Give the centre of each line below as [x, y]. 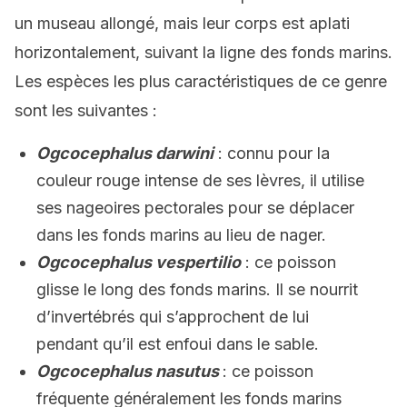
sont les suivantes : [86, 110]
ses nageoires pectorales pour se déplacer [195, 208]
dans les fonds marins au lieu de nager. [181, 235]
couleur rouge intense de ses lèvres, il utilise [200, 180]
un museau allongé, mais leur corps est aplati [182, 23]
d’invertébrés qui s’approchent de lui [173, 317]
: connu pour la [272, 153]
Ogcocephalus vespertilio [139, 262]
